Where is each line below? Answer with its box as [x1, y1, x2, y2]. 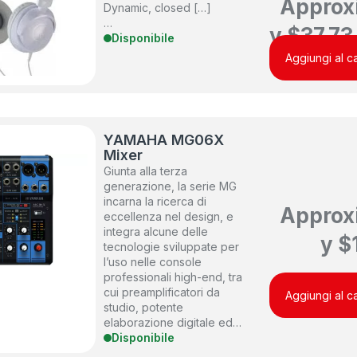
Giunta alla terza [104, 164, 188, 178]
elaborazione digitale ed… [104, 316, 242, 330]
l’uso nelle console [104, 255, 202, 269]
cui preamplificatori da [104, 285, 221, 300]
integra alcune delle [104, 225, 209, 239]
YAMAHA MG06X [104, 131, 225, 149]
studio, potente [104, 300, 184, 315]
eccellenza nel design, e [104, 210, 234, 224]
